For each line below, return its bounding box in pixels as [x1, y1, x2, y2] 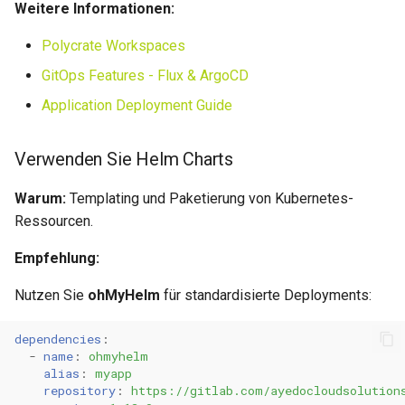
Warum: [14, 190, 66, 207]
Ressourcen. [14, 212, 93, 230]
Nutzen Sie [14, 287, 88, 304]
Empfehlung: [14, 250, 99, 267]
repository [43, 381, 116, 399]
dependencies [14, 330, 101, 347]
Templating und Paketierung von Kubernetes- [66, 190, 353, 207]
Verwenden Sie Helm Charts [14, 148, 233, 170]
